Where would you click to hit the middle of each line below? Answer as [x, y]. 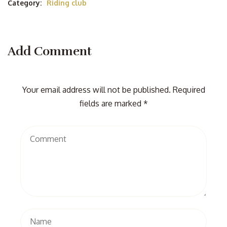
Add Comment [50, 51]
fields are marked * [113, 103]
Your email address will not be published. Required [113, 90]
